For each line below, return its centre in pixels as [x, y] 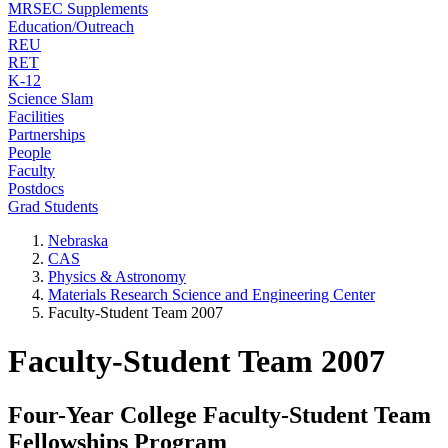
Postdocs [36, 188]
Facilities [36, 116]
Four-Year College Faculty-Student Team [219, 414]
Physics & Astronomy [117, 276]
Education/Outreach [71, 26]
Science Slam [50, 98]
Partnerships [46, 134]
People [29, 152]
